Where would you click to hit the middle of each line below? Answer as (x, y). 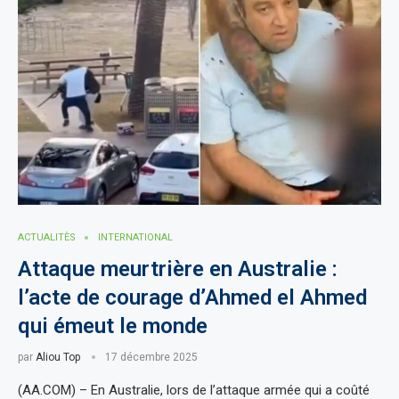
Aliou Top (58, 357)
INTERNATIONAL (135, 237)
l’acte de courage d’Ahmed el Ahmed (192, 297)
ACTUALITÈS (47, 237)
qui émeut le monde (113, 326)
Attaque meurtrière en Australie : (178, 269)
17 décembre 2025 (151, 357)
